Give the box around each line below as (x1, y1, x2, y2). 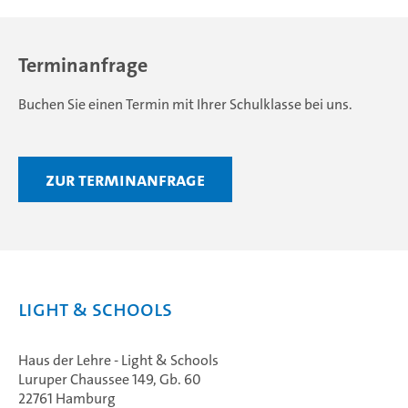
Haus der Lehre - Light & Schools (18, 351, 219, 371)
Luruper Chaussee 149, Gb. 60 (18, 370, 201, 390)
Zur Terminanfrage (46, 168, 205, 192)
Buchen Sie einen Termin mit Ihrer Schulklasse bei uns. (18, 95, 352, 115)
